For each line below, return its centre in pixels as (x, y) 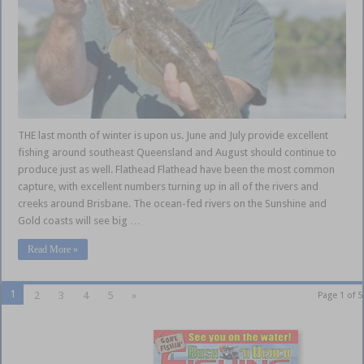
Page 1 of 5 (340, 296)
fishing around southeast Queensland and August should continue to (178, 153)
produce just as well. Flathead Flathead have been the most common (177, 170)
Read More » (53, 250)
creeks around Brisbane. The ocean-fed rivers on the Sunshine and (173, 204)
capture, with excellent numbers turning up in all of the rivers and (169, 187)
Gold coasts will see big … (80, 221)
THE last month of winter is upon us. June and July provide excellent (173, 136)
